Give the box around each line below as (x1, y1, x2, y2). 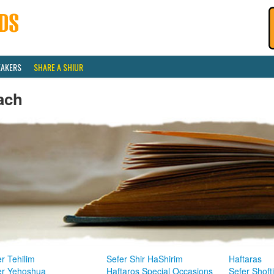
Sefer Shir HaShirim (106, 253, 183, 265)
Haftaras (229, 253, 262, 265)
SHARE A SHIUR (34, 61, 83, 73)
